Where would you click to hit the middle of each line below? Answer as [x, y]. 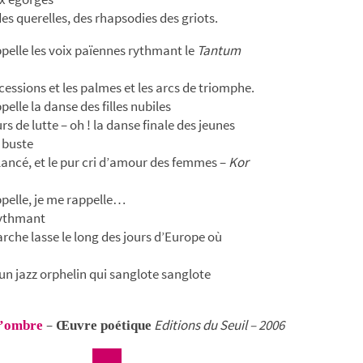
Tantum [219, 50]
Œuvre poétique [102, 325]
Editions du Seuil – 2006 [219, 325]
